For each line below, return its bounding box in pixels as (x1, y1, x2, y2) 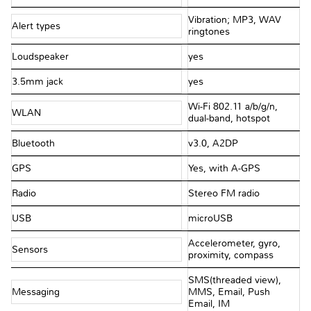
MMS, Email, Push (187, 286, 270, 299)
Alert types (12, 19, 63, 32)
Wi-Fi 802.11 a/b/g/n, (187, 101, 278, 113)
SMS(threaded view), (187, 274, 281, 287)
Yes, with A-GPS (187, 162, 260, 175)
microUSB (187, 212, 233, 225)
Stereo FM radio (187, 187, 260, 200)
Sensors (12, 243, 51, 255)
